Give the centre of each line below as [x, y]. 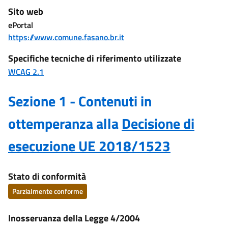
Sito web [26, 11]
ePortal [21, 25]
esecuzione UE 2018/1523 [89, 146]
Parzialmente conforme [48, 191]
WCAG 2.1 [26, 72]
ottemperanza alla [65, 123]
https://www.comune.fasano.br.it [66, 37]
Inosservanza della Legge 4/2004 [74, 218]
